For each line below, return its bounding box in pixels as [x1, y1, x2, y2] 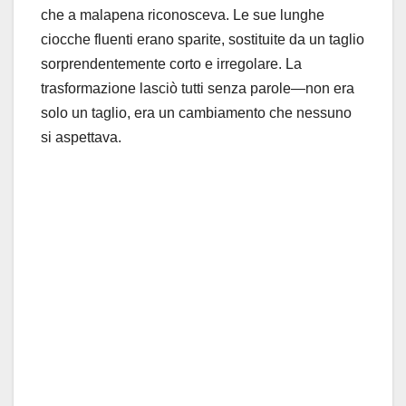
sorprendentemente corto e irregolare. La [41, 56, 302, 72]
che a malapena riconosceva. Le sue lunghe [41, 7, 324, 24]
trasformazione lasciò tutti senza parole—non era [41, 81, 354, 97]
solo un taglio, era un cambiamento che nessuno [41, 105, 352, 121]
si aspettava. [41, 130, 121, 146]
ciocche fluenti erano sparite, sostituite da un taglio [41, 32, 364, 48]
